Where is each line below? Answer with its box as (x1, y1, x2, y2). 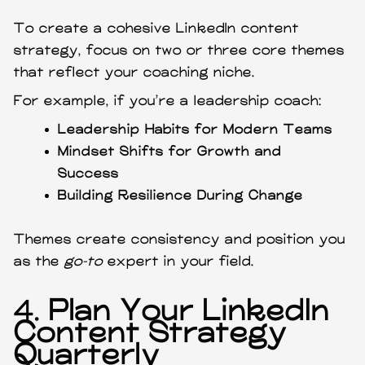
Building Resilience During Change (58, 187, 304, 204)
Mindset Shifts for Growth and (58, 143, 283, 160)
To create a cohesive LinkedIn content (14, 20, 300, 37)
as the (14, 253, 65, 270)
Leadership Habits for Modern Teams (58, 121, 333, 138)
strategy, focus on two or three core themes (14, 42, 345, 59)
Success (58, 165, 120, 182)
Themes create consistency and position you (14, 231, 346, 248)
